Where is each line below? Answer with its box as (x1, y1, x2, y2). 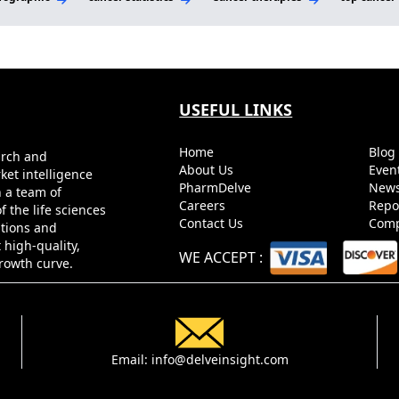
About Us (179, 160, 238, 178)
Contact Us (179, 214, 248, 232)
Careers (179, 196, 230, 214)
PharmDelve (179, 178, 256, 196)
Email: (110, 350, 151, 368)
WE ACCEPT (179, 247, 260, 267)
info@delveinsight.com (151, 350, 289, 368)
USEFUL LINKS (179, 98, 293, 120)
